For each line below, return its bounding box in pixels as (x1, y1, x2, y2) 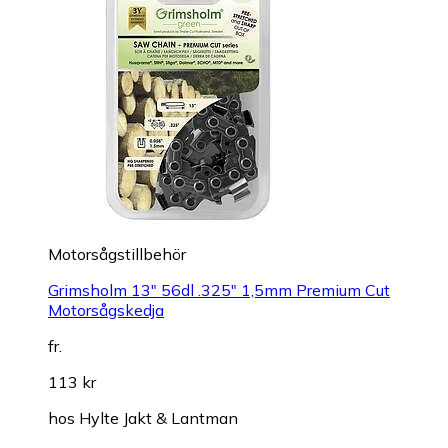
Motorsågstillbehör (48, 244, 186, 265)
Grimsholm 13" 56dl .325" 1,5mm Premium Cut (48, 280, 390, 301)
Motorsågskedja (48, 300, 164, 321)
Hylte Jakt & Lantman (79, 408, 238, 429)
